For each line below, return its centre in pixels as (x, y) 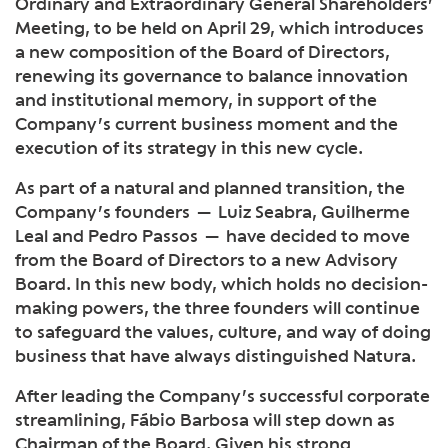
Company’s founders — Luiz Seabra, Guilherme (212, 211)
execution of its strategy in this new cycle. (189, 147)
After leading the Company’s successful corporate (222, 395)
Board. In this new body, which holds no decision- (221, 283)
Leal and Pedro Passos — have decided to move (212, 235)
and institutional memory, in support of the (196, 99)
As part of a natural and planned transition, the (210, 187)
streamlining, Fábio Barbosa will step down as (205, 419)
